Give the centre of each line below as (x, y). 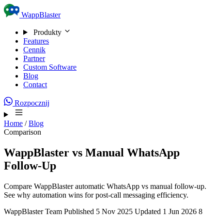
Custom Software (50, 67)
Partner (34, 58)
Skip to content (35, 10)
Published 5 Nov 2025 (98, 211)
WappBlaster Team (33, 211)
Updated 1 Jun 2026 (166, 211)
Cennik (34, 50)
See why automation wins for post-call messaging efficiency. (96, 195)
